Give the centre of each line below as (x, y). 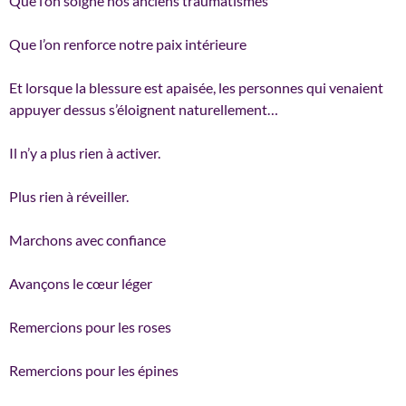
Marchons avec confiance (87, 239)
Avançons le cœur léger (81, 283)
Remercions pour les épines (94, 370)
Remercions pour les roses (90, 326)
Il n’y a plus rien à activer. (85, 152)
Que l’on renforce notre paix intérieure (128, 43)
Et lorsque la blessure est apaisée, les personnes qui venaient (196, 87)
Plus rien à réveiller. (69, 196)
